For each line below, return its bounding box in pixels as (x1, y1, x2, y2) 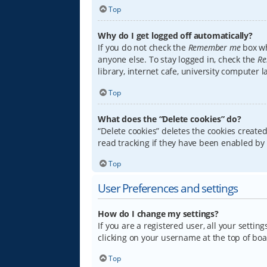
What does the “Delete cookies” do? (98, 113, 241, 125)
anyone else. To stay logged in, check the (98, 54, 258, 66)
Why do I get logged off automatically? (98, 30, 253, 42)
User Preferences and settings (98, 179, 238, 196)
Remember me (188, 42, 241, 54)
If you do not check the (98, 42, 188, 54)
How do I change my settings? (98, 207, 219, 219)
